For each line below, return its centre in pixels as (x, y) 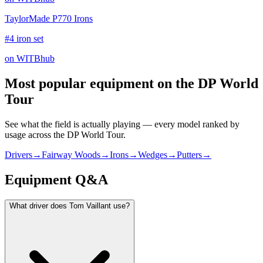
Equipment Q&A (56, 180)
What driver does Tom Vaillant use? (70, 205)
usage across (29, 135)
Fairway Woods (71, 155)
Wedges (153, 155)
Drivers (18, 155)
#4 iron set (24, 39)
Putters (189, 155)
